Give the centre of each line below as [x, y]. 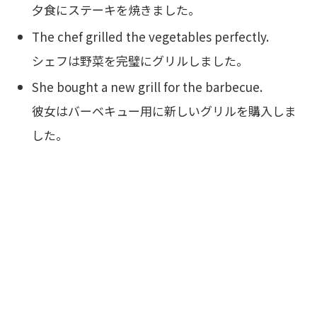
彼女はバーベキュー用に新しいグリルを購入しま [165, 111]
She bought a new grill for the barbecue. [148, 87]
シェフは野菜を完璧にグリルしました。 [140, 60]
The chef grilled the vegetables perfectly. [151, 36]
